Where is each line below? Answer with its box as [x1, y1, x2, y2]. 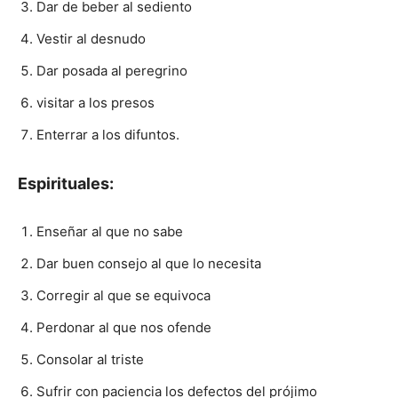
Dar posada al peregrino [36, 62, 187, 80]
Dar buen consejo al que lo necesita [36, 255, 261, 273]
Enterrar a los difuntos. [36, 126, 179, 144]
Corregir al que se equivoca [36, 287, 211, 305]
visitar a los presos [36, 94, 155, 112]
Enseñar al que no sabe [36, 223, 183, 241]
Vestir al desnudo [36, 30, 146, 48]
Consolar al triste [36, 351, 144, 369]
